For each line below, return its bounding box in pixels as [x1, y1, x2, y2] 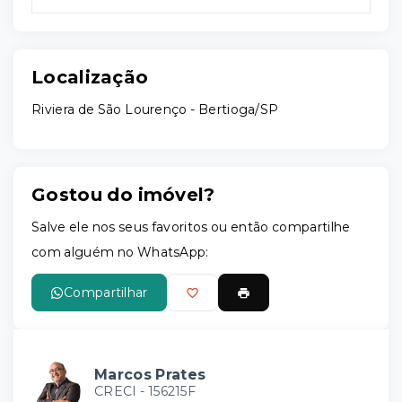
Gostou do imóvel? [31, 184, 215, 205]
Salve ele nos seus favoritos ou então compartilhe [31, 219, 351, 235]
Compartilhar [64, 284, 148, 301]
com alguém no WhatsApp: [31, 244, 209, 260]
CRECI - [94, 383, 148, 399]
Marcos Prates [94, 366, 206, 383]
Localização [31, 66, 149, 88]
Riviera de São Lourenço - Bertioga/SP [31, 101, 279, 118]
